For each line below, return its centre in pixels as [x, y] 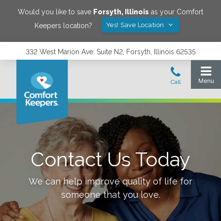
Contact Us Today [110, 159]
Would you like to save [55, 12]
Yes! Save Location [136, 25]
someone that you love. [110, 195]
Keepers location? [63, 25]
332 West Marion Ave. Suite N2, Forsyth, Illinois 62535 [110, 52]
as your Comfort [176, 12]
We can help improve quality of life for [110, 181]
